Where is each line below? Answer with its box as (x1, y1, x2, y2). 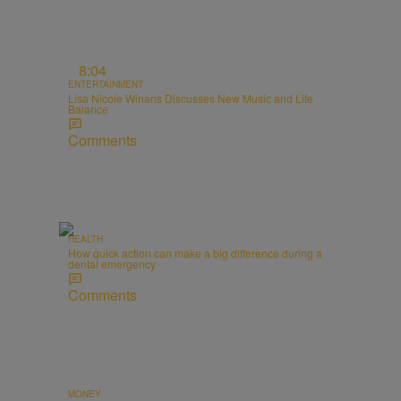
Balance (68, 101, 108, 117)
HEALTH (68, 233, 103, 246)
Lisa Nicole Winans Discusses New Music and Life (68, 90, 313, 107)
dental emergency (68, 256, 156, 272)
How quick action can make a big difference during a (68, 245, 322, 261)
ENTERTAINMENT (68, 78, 143, 91)
